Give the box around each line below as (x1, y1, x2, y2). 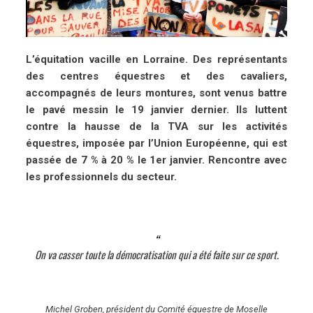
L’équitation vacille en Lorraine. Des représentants (26, 53, 287, 66)
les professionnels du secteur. (26, 170, 177, 184)
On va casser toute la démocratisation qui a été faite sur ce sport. (34, 246, 279, 262)
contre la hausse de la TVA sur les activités (26, 120, 287, 133)
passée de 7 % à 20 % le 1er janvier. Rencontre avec (26, 154, 287, 167)
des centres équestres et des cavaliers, (26, 70, 287, 83)
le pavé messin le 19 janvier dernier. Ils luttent (26, 103, 287, 117)
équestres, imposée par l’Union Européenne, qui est (26, 137, 287, 150)
